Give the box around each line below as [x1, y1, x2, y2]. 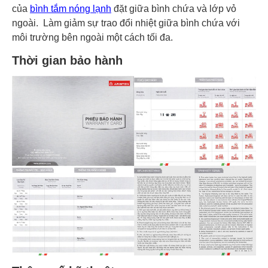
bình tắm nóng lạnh [30, 3, 111, 14]
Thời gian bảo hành [12, 53, 123, 67]
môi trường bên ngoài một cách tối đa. [12, 32, 173, 42]
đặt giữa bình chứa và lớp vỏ [111, 3, 236, 14]
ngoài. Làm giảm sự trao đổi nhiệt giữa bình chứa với [12, 17, 240, 28]
